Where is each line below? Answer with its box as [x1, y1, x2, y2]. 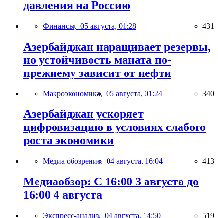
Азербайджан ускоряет [23, 108, 144, 121]
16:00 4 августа [23, 188, 102, 201]
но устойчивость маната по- [23, 53, 171, 66]
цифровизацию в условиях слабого [23, 121, 206, 134]
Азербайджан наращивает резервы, [23, 40, 211, 53]
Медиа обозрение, [43, 157, 107, 165]
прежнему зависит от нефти [23, 66, 171, 79]
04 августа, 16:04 [107, 157, 163, 165]
